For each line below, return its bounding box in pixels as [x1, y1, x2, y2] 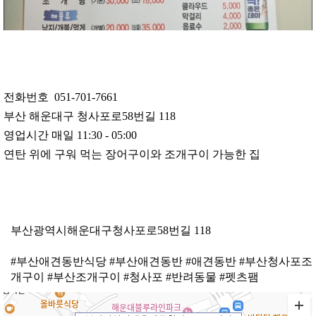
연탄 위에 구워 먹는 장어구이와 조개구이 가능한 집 [4, 148, 260, 161]
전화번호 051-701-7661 [4, 91, 118, 104]
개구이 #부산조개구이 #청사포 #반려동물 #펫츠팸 [11, 271, 259, 284]
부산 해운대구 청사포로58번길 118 [4, 110, 176, 123]
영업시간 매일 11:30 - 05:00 [4, 129, 137, 142]
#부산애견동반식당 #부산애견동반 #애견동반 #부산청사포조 [11, 255, 312, 268]
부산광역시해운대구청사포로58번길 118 [11, 224, 211, 237]
